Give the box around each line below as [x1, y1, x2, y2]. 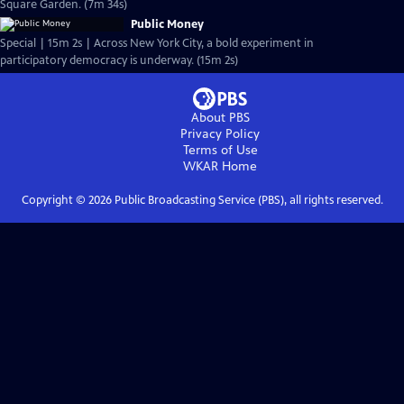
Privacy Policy [180, 126, 260, 142]
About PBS [190, 110, 250, 125]
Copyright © [21, 193, 88, 207]
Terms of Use [182, 142, 258, 158]
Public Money [131, 17, 204, 32]
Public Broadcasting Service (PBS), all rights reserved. [111, 193, 383, 207]
